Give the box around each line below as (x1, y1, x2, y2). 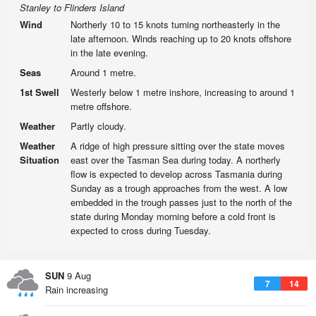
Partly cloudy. (71, 119, 126, 133)
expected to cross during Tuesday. (71, 224, 211, 237)
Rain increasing (45, 283, 108, 296)
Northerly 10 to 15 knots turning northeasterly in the (71, 18, 280, 31)
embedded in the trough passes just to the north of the (71, 195, 292, 209)
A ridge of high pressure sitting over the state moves (71, 139, 285, 152)
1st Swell (20, 85, 59, 99)
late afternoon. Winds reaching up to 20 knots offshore (71, 32, 291, 45)
